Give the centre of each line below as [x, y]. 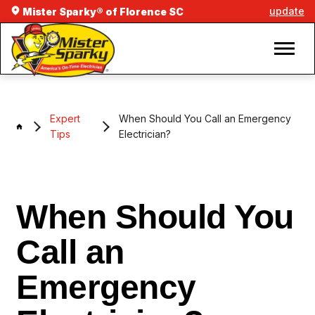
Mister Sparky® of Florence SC [102, 12]
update [287, 11]
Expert [65, 119]
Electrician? [144, 134]
